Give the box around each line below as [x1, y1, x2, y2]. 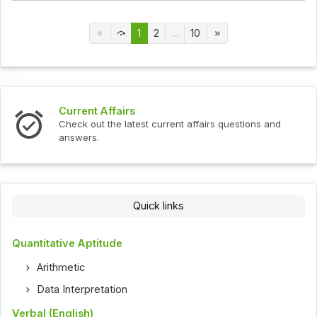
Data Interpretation [37, 283, 128, 296]
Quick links [133, 200, 184, 213]
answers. [59, 132, 100, 144]
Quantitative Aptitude [12, 237, 123, 250]
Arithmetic [37, 261, 86, 275]
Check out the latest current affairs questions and [59, 118, 282, 130]
